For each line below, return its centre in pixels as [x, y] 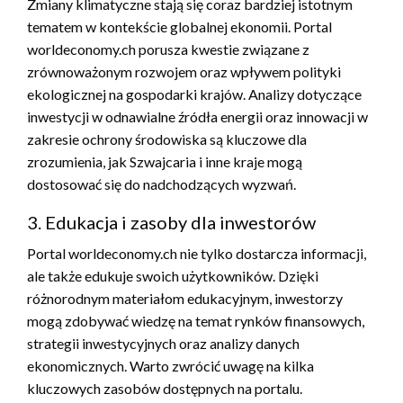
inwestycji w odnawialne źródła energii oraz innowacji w [197, 116]
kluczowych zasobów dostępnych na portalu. [165, 388]
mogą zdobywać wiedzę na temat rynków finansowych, [196, 320]
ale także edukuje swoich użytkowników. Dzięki [173, 275]
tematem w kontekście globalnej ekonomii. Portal [179, 26]
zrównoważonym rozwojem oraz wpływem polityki [184, 71]
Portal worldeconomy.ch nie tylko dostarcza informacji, [197, 253]
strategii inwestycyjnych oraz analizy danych [163, 343]
